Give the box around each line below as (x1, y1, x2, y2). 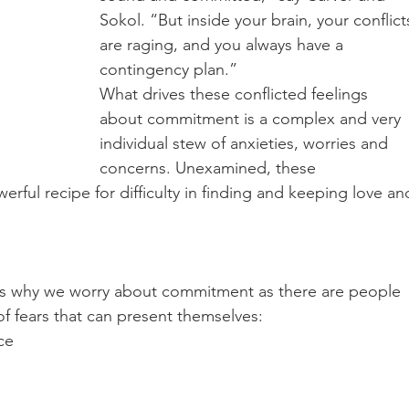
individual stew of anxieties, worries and (100, 133, 393, 153)
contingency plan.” (100, 59, 242, 79)
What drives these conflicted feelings (100, 84, 372, 104)
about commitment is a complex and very (100, 109, 405, 129)
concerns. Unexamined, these (100, 158, 320, 178)
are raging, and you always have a (100, 35, 348, 55)
